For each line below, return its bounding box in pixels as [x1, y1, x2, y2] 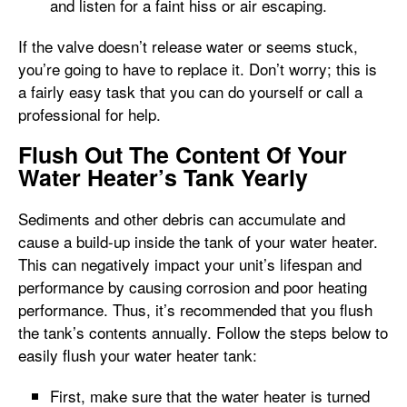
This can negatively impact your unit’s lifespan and [18, 253, 362, 275]
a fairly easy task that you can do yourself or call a [18, 80, 362, 103]
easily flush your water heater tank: [18, 343, 262, 366]
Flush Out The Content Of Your [18, 138, 347, 171]
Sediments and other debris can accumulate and [18, 207, 345, 230]
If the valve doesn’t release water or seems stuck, [18, 35, 358, 57]
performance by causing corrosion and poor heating [18, 275, 367, 298]
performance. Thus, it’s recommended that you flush [18, 298, 372, 321]
